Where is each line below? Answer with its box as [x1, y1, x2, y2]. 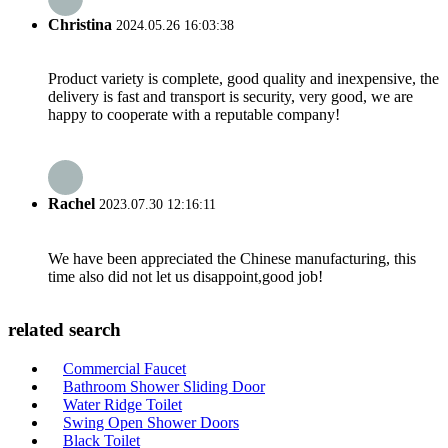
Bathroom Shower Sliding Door [63, 378, 265, 395]
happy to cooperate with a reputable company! [48, 106, 340, 124]
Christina [48, 15, 112, 33]
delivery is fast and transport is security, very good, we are [48, 88, 413, 106]
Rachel [48, 195, 95, 213]
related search [8, 319, 121, 341]
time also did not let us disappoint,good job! [48, 267, 323, 285]
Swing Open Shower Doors [63, 414, 239, 431]
